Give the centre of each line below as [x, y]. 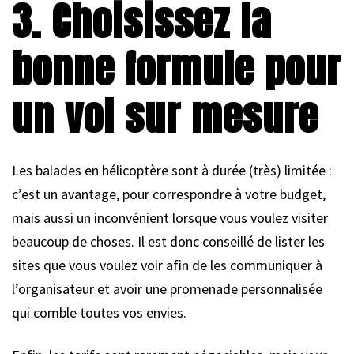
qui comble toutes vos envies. [99, 312]
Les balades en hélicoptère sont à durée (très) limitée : [172, 170]
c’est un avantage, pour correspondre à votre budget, [169, 194]
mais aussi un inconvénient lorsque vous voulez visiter [170, 217]
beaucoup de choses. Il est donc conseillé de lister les [168, 241]
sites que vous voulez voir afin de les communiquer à [167, 265]
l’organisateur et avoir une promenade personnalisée [167, 288]
